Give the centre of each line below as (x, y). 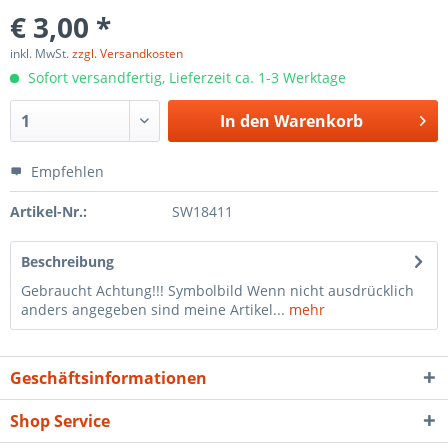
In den (244, 121)
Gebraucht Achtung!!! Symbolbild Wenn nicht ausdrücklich (217, 290)
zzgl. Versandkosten (127, 53)
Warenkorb (318, 121)
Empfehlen (65, 171)
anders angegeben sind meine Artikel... (153, 309)
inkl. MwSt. (41, 53)
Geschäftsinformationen (108, 378)
